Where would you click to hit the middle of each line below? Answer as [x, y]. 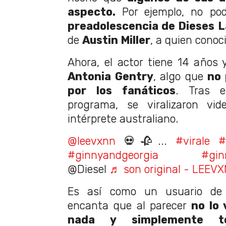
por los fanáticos [122, 91]
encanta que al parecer [130, 206]
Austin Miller [116, 40]
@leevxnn [92, 141]
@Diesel [89, 169]
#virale [192, 141]
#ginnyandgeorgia [113, 155]
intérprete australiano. [123, 119]
